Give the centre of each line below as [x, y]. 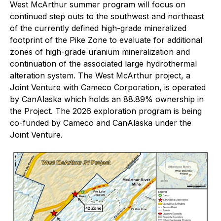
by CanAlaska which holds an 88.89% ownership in [107, 99]
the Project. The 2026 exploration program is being [106, 111]
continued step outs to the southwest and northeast [107, 16]
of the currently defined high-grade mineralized [98, 28]
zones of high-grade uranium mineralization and [100, 52]
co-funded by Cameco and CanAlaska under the [101, 123]
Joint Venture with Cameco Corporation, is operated [108, 87]
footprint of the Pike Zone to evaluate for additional [106, 40]
